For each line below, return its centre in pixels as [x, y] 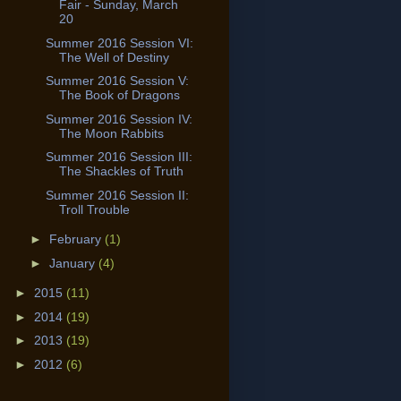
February [77, 239]
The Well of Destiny [114, 57]
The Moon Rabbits [111, 133]
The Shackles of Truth [121, 171]
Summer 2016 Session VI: [119, 43]
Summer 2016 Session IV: [119, 119]
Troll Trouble [94, 209]
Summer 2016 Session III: [119, 157]
